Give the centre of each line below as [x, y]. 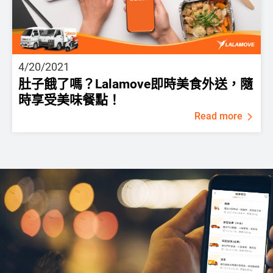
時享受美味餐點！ [69, 100]
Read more [218, 116]
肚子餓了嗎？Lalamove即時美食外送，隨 [136, 84]
